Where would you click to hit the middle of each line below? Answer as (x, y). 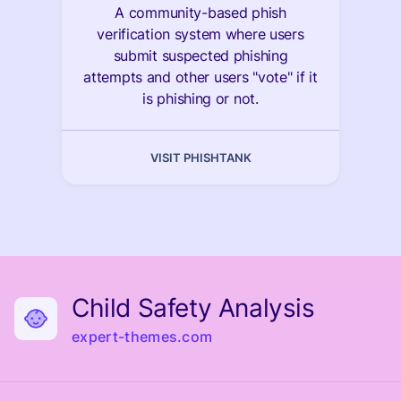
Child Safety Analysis (193, 308)
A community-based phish (200, 13)
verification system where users (200, 34)
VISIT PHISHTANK (200, 158)
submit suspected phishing (200, 55)
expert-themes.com (142, 337)
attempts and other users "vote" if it (200, 77)
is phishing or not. (200, 98)
